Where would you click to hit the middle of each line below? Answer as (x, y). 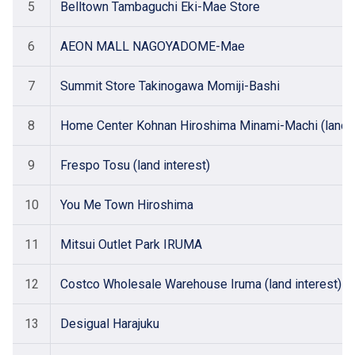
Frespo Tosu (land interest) (135, 165)
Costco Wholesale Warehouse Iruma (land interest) (201, 284)
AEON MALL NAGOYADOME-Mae (153, 46)
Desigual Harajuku (110, 324)
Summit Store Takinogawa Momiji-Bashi (170, 86)
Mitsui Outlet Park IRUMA (131, 244)
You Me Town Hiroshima (127, 205)
